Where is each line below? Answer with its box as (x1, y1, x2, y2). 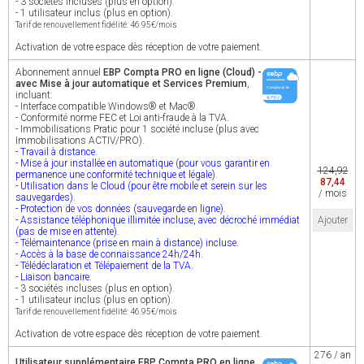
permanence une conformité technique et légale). (15, 169, 218, 180)
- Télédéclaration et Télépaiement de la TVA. (15, 260, 193, 271)
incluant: (15, 89, 53, 101)
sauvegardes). (15, 192, 76, 203)
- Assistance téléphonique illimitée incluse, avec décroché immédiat (15, 214, 300, 226)
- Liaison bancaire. (15, 271, 92, 283)
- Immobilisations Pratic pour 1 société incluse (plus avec (15, 123, 259, 135)
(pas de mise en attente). (15, 226, 119, 237)
